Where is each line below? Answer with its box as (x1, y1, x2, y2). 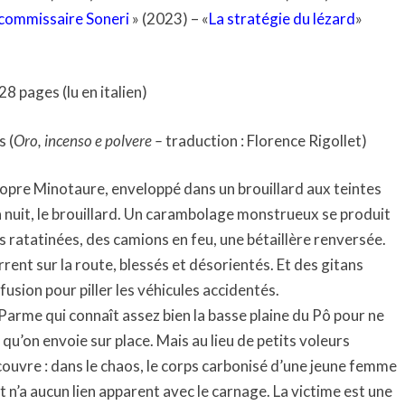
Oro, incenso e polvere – (14, 130, 165, 150)
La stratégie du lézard (209, 8, 355, 28)
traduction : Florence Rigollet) (165, 130, 367, 150)
